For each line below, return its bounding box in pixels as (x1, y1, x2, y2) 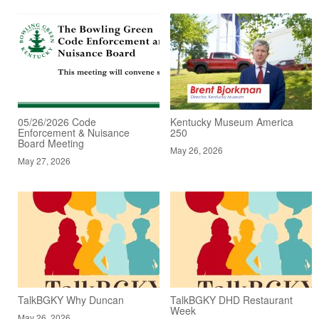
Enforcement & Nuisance (18, 125, 130, 140)
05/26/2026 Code (18, 114, 96, 129)
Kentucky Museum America (170, 114, 293, 129)
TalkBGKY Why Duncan (18, 292, 124, 307)
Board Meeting (18, 135, 84, 150)
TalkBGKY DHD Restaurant (170, 292, 293, 307)
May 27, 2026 (18, 154, 70, 167)
